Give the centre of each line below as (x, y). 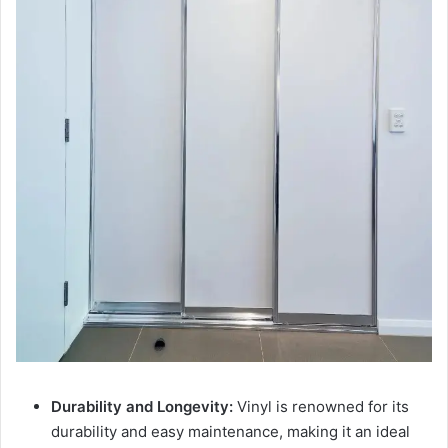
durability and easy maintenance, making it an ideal (230, 431)
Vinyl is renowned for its (321, 406)
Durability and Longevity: (142, 406)
